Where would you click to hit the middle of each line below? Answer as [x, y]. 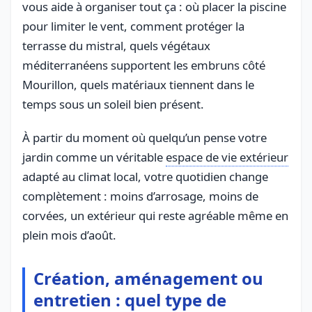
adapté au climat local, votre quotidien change [145, 176]
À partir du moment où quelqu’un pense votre [145, 137]
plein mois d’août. [69, 235]
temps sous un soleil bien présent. [113, 104]
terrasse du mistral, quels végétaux [116, 45]
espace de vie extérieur [227, 157]
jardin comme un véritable [94, 157]
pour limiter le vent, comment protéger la [133, 26]
